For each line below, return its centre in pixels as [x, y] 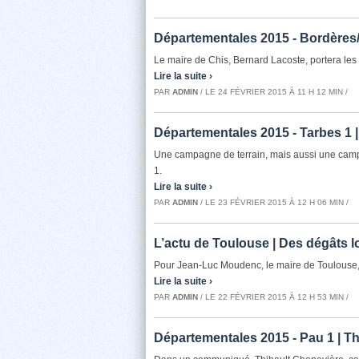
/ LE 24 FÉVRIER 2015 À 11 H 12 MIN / [273, 92]
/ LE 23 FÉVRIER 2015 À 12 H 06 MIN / [273, 202]
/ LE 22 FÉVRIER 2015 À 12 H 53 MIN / [273, 297]
